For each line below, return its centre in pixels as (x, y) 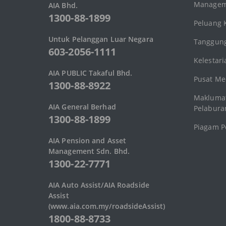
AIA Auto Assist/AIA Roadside (99, 185)
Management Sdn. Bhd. (89, 151)
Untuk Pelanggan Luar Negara (101, 39)
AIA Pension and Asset (88, 141)
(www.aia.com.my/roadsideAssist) (107, 206)
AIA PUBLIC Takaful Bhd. (91, 73)
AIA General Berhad (82, 107)
